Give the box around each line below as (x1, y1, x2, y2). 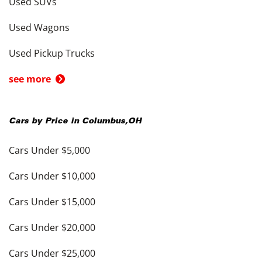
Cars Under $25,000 (9, 247, 95, 260)
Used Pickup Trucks (9, 47, 95, 60)
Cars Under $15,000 (9, 195, 95, 208)
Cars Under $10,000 (9, 170, 95, 182)
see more (9, 73, 51, 85)
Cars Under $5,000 (9, 144, 90, 157)
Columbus (82, 118, 125, 126)
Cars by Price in (9, 118, 82, 126)
